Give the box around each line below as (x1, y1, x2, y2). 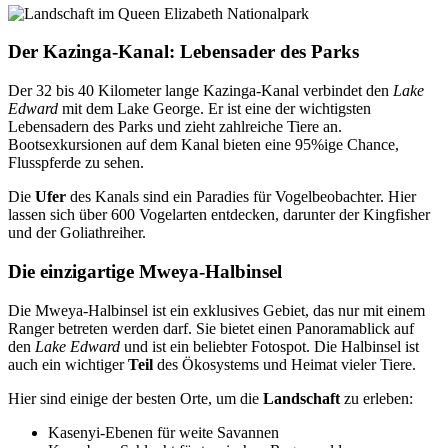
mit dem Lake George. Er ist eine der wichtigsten (58, 100, 371, 118)
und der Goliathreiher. (8, 224, 146, 242)
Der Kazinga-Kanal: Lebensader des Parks (8, 41, 359, 63)
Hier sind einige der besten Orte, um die (8, 389, 263, 407)
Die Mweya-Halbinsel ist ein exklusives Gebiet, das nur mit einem (8, 301, 425, 319)
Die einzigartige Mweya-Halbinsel (8, 260, 282, 282)
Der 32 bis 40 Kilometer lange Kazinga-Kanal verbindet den (8, 82, 393, 100)
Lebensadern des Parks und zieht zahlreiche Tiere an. (8, 118, 342, 136)
